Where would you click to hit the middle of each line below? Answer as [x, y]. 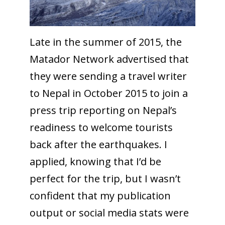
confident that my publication [100, 195]
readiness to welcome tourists [101, 127]
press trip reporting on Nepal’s [103, 110]
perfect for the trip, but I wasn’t [105, 178]
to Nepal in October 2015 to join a [108, 93]
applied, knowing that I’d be [95, 161]
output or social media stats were [109, 212]
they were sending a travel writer [108, 76]
